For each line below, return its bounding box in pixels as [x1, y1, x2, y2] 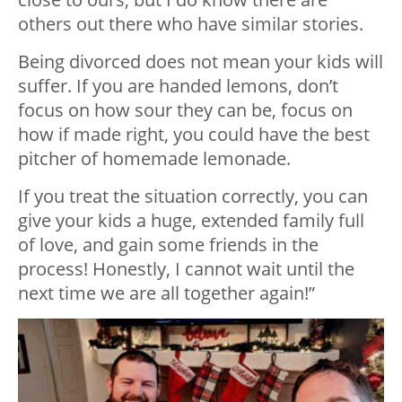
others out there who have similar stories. [18, 12, 363, 37]
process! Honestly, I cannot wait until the [18, 257, 354, 282]
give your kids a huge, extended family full [18, 208, 364, 233]
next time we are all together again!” [18, 281, 315, 306]
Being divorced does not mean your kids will [18, 49, 383, 74]
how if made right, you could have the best [18, 122, 370, 147]
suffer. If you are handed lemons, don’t [18, 74, 338, 99]
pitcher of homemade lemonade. [18, 146, 291, 171]
